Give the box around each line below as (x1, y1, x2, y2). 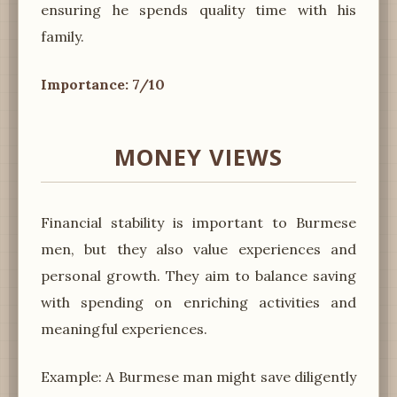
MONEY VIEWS (114, 141, 283, 173)
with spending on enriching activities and (41, 292, 356, 311)
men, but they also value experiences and (41, 239, 356, 258)
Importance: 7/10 (41, 74, 165, 93)
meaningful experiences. (41, 319, 207, 338)
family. (41, 27, 84, 45)
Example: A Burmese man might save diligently (41, 367, 356, 385)
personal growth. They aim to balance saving (41, 266, 356, 284)
